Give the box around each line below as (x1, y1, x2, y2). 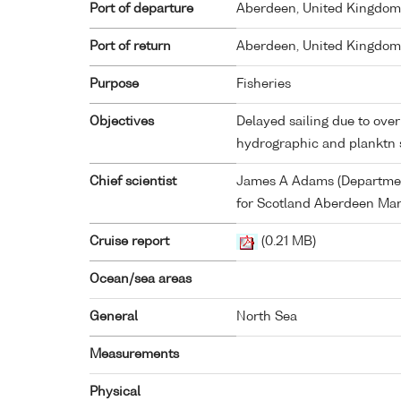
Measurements (90, 348, 179, 362)
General (90, 311, 138, 324)
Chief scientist (90, 175, 176, 189)
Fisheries (236, 78, 291, 91)
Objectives (90, 115, 154, 129)
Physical (90, 386, 141, 399)
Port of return (90, 40, 171, 54)
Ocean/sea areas (90, 273, 192, 286)
